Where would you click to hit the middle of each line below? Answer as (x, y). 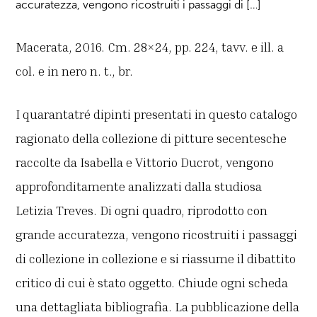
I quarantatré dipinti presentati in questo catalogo (157, 114)
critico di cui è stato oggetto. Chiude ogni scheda (152, 283)
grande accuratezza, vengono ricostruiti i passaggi (157, 235)
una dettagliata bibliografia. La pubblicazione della (158, 307)
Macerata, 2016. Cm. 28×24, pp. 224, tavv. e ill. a (150, 47)
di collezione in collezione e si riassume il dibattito (156, 259)
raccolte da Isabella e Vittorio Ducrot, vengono (145, 162)
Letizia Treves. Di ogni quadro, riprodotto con (142, 211)
